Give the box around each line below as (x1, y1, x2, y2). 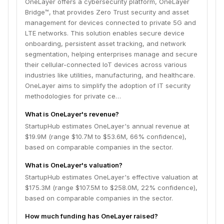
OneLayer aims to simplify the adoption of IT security (25, 81, 190, 89)
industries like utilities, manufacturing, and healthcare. (25, 71, 195, 79)
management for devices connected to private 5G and (25, 18, 196, 26)
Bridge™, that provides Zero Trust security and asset (25, 8, 189, 16)
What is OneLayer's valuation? (25, 161, 122, 169)
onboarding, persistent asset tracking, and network (25, 39, 186, 47)
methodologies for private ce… (25, 92, 121, 100)
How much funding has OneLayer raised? (25, 212, 158, 220)
